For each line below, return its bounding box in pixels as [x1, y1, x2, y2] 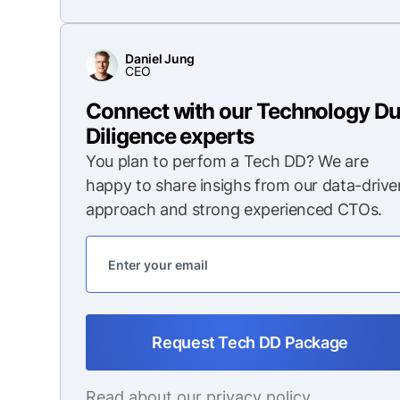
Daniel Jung [125, 51, 196, 66]
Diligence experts [86, 123, 254, 149]
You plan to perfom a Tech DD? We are [86, 152, 369, 171]
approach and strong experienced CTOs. [86, 200, 382, 219]
